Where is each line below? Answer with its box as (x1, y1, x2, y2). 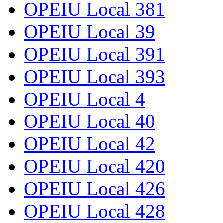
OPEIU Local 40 (24, 110, 155, 132)
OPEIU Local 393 (24, 65, 165, 87)
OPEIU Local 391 (24, 43, 165, 65)
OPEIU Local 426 (24, 177, 165, 199)
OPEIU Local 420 (24, 155, 165, 177)
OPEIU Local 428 (24, 200, 165, 222)
